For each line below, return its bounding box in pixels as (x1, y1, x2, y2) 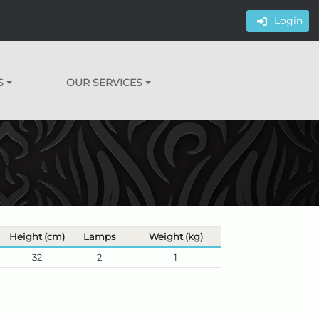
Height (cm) (9, 231, 65, 242)
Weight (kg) (148, 231, 203, 242)
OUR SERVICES (66, 76, 143, 89)
